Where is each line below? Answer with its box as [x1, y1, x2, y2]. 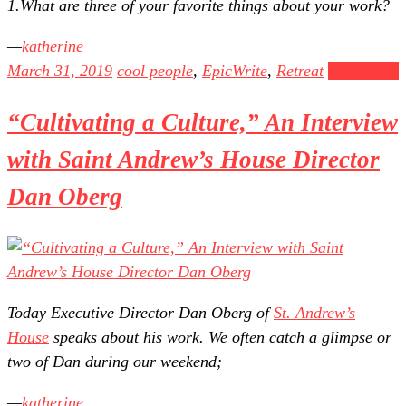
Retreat [276, 62, 324, 81]
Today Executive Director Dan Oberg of [7, 304, 274, 323]
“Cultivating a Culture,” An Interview [7, 108, 398, 136]
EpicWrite [202, 62, 267, 81]
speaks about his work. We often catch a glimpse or [49, 328, 391, 347]
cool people [117, 62, 193, 81]
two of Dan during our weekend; [7, 353, 222, 372]
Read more [328, 62, 399, 81]
